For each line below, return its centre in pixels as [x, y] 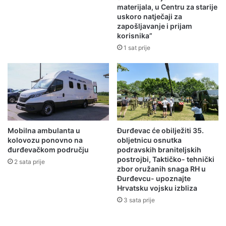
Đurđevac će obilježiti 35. [160, 130]
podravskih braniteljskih [159, 149]
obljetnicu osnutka [149, 140]
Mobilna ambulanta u [44, 130]
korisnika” [135, 36]
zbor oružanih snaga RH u [161, 168]
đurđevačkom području [48, 149]
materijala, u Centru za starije [167, 7]
